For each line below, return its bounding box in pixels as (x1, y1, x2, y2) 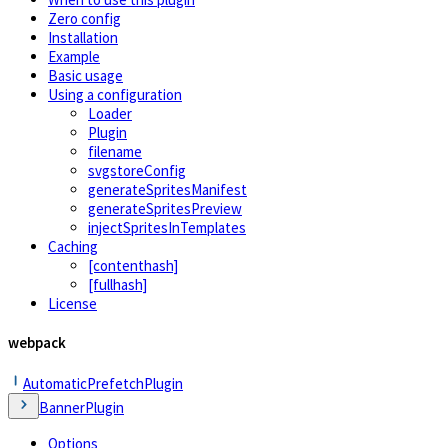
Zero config (48, 8, 121, 28)
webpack (8, 332, 66, 352)
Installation (48, 27, 118, 47)
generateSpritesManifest (88, 179, 247, 199)
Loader (88, 103, 132, 123)
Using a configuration (48, 84, 182, 104)
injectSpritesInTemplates (88, 217, 246, 237)
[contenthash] (88, 255, 178, 275)
